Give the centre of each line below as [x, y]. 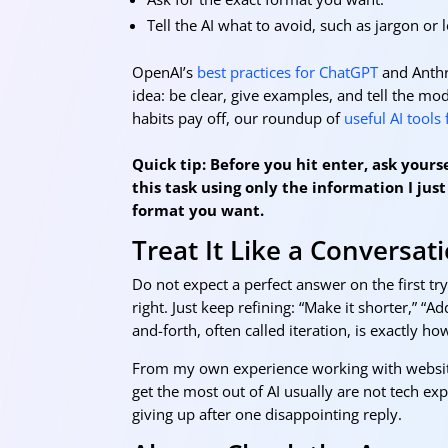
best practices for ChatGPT [287, 71]
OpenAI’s [164, 71]
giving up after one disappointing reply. [267, 413]
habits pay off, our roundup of [238, 117]
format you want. [198, 209]
